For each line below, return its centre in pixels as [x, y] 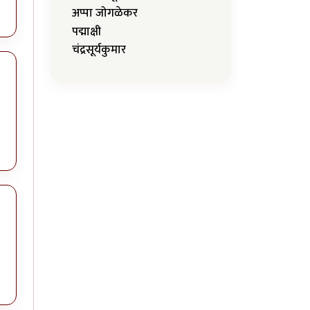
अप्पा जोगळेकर [105, 13]
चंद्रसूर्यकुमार [99, 49]
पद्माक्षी [86, 31]
